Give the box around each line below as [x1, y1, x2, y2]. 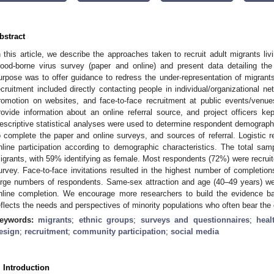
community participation [73, 226, 166, 236]
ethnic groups [78, 215, 134, 224]
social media [171, 226, 219, 236]
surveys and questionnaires [140, 215, 250, 224]
